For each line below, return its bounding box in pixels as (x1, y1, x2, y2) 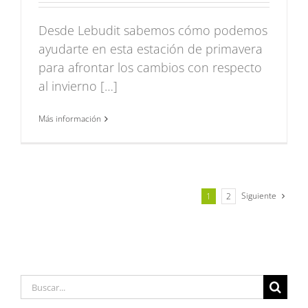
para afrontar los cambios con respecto (38, 59, 262, 76)
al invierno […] (38, 78, 118, 95)
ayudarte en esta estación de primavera (38, 41, 263, 58)
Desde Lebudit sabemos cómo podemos (38, 22, 267, 39)
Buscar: (20, 275, 61, 292)
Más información (38, 113, 101, 125)
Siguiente (241, 190, 276, 202)
